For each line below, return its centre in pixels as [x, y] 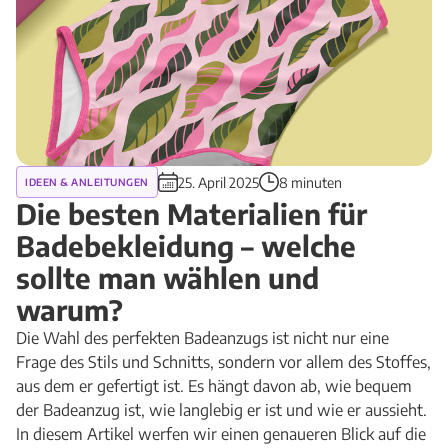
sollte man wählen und [167, 277]
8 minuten [310, 182]
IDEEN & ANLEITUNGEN [87, 181]
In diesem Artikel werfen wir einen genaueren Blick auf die [221, 434]
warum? [69, 309]
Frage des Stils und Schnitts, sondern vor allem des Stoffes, [223, 362]
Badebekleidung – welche [186, 245]
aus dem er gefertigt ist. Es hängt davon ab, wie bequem [214, 386]
